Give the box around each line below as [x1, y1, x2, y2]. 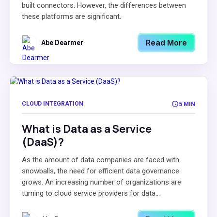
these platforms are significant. [22, 12, 121, 21]
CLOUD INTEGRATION [22, 100, 83, 107]
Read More [146, 38, 187, 47]
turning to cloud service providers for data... [22, 189, 160, 198]
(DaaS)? [22, 135, 64, 149]
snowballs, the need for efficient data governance [22, 167, 179, 175]
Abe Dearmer [41, 39, 83, 46]
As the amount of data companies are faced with [22, 155, 179, 164]
